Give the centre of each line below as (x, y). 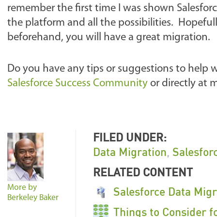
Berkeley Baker (33, 198)
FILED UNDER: (130, 137)
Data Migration (130, 152)
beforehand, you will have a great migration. (109, 38)
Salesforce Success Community (77, 84)
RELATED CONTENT (143, 172)
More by (22, 188)
